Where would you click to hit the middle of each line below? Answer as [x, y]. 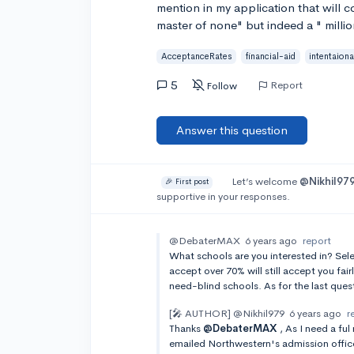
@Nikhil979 [259, 313]
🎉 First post [187, 182]
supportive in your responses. [224, 196]
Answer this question [232, 130]
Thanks [186, 328]
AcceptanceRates [196, 56]
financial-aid [271, 56]
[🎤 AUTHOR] [200, 313]
